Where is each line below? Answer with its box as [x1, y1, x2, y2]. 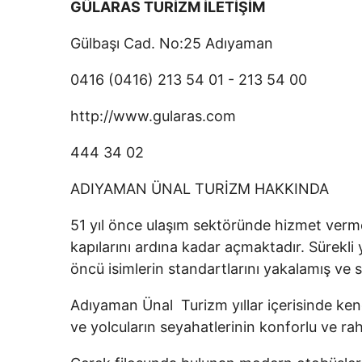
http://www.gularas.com [70, 107, 240, 124]
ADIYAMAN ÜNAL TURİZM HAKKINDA [70, 180, 333, 197]
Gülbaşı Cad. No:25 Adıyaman [70, 35, 273, 52]
